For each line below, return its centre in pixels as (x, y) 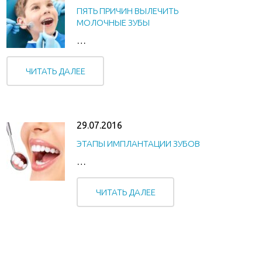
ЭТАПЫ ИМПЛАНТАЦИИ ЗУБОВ (138, 143)
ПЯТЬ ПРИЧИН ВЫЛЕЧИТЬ (127, 11)
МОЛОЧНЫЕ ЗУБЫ (113, 22)
